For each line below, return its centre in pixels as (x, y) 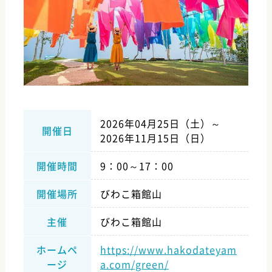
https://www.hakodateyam (168, 249)
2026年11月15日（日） (155, 138)
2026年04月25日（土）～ (160, 123)
